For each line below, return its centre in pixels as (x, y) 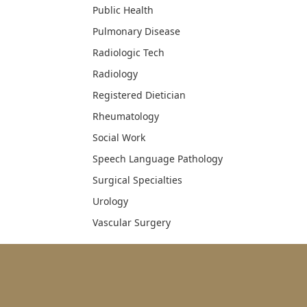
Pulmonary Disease (136, 32)
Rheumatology (126, 116)
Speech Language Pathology (158, 159)
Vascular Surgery (132, 223)
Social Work (119, 138)
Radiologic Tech (128, 53)
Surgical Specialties (137, 180)
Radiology (115, 74)
